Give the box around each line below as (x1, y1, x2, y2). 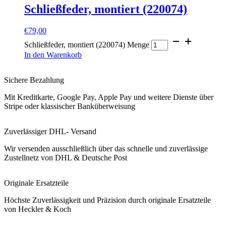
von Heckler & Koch (4, 204, 71, 213)
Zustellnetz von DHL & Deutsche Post (4, 153, 133, 162)
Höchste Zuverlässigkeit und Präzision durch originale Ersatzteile (4, 195, 211, 204)
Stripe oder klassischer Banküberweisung (4, 101, 135, 110)
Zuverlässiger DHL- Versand (4, 127, 96, 136)
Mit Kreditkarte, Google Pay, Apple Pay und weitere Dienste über (4, 92, 213, 101)
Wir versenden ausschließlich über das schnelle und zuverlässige (4, 144, 208, 153)
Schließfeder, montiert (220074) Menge (24, 40, 149, 49)
